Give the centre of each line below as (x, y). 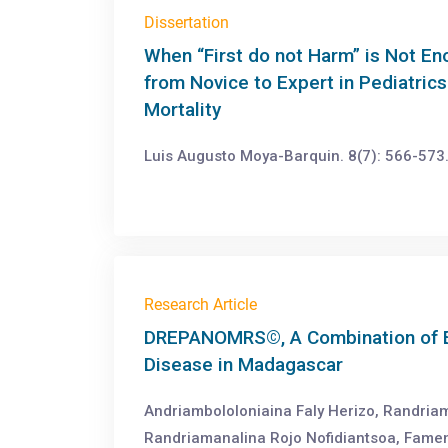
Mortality (182, 109)
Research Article (200, 304)
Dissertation (186, 22)
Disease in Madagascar (243, 364)
